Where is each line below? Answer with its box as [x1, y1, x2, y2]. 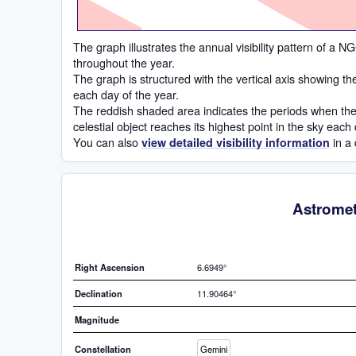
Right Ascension [75, 261, 145, 274]
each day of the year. [73, 85, 179, 103]
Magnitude [75, 313, 119, 327]
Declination [75, 287, 122, 300]
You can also [73, 133, 141, 150]
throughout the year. [73, 53, 175, 71]
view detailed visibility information [141, 133, 330, 150]
